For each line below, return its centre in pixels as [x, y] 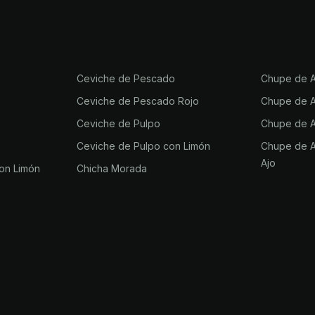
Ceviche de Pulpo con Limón [143, 146]
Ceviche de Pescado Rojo [137, 101]
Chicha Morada [111, 168]
